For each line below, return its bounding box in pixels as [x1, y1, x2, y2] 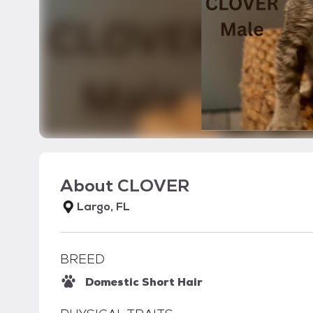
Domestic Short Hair [85, 275, 203, 289]
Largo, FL [77, 199, 130, 214]
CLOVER [117, 175, 189, 196]
